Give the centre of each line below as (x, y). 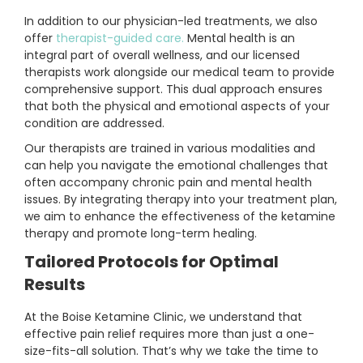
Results (55, 285)
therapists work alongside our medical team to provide (179, 73)
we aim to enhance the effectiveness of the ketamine (180, 217)
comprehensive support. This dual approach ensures (173, 90)
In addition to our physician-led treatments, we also (171, 21)
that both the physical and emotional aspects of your (177, 107)
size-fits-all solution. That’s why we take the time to (171, 351)
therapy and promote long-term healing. (141, 234)
